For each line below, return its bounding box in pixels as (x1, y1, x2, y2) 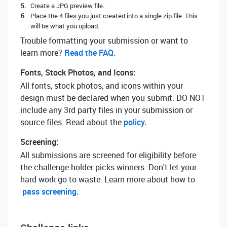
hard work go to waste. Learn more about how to (20, 174, 195, 185)
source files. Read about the (20, 117, 122, 128)
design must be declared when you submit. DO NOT (20, 92, 205, 103)
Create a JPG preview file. (30, 1, 104, 10)
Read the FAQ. (64, 47, 116, 58)
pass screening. (22, 186, 79, 197)
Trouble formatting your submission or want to (20, 35, 188, 46)
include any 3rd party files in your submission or (20, 104, 193, 116)
